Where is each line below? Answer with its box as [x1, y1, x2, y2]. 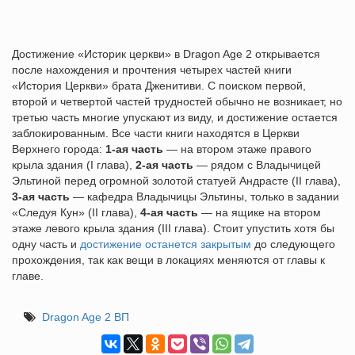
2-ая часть [136, 158, 193, 171]
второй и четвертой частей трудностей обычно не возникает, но [12, 95, 342, 108]
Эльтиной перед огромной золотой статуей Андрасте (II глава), [12, 174, 341, 187]
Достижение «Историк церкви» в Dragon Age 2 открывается [12, 48, 320, 60]
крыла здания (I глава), [12, 158, 136, 171]
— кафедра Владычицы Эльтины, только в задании [70, 190, 339, 203]
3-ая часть [12, 190, 70, 203]
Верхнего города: [12, 143, 105, 155]
